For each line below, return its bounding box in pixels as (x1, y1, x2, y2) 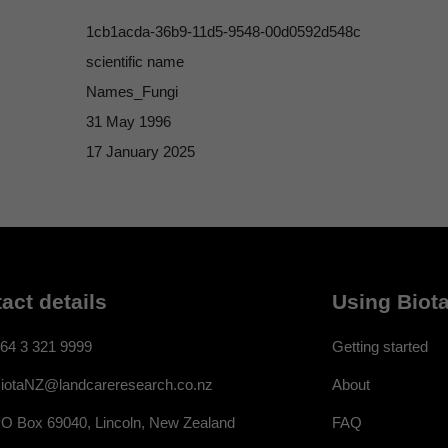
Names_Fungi (86, 83, 178, 101)
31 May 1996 (86, 113, 171, 131)
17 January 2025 (86, 143, 195, 161)
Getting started (332, 337, 428, 355)
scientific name (86, 53, 184, 71)
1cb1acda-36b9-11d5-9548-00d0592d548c (86, 23, 361, 41)
